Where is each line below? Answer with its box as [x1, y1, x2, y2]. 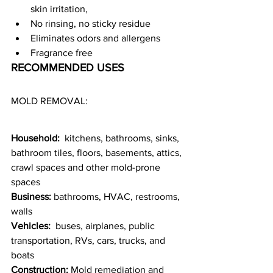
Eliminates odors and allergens [30, 33, 160, 44]
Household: [11, 133, 62, 144]
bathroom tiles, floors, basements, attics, [11, 147, 184, 158]
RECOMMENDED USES [11, 62, 124, 74]
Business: [11, 191, 51, 202]
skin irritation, [30, 4, 88, 15]
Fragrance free [30, 48, 93, 58]
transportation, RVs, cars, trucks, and [11, 235, 168, 246]
